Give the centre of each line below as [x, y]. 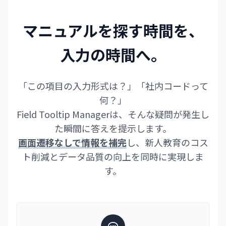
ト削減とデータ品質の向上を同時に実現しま [113, 156]
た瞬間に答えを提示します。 [113, 128]
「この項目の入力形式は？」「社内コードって [113, 86]
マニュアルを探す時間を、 [113, 30]
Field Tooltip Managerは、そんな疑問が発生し [113, 114]
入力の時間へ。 [113, 54]
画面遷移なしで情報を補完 [72, 142]
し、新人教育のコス [167, 142]
